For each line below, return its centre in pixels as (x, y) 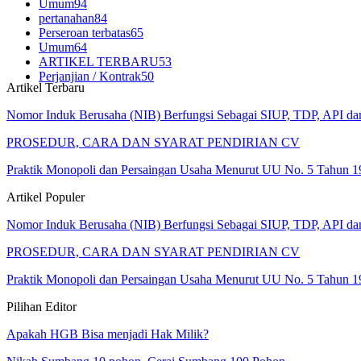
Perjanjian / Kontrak (90, 76)
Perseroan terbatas (85, 32)
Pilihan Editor (41, 307)
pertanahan (66, 18)
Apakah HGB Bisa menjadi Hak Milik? (108, 334)
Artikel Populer (46, 197)
